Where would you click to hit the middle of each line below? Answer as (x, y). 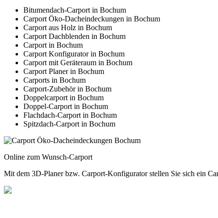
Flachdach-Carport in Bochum (70, 115)
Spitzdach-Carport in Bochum (69, 124)
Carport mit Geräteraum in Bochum (78, 63)
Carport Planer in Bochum (64, 72)
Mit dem (18, 174)
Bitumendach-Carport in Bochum (75, 10)
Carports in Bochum (54, 80)
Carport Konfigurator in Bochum (74, 54)
